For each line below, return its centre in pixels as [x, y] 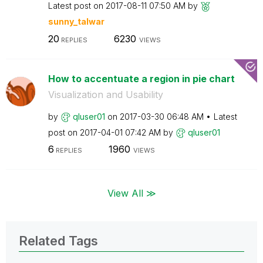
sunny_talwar [76, 21]
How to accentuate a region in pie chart [141, 78]
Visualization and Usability [105, 94]
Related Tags [58, 240]
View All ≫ [131, 193]
